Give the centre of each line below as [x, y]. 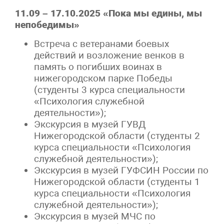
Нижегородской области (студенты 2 [117, 135]
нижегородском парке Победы [103, 78]
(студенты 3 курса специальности [110, 89]
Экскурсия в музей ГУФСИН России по [121, 170]
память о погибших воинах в [98, 66]
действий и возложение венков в [109, 55]
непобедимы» [53, 24]
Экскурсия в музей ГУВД [90, 124]
